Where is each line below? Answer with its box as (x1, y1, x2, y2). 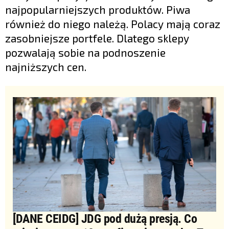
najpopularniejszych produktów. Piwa (5, 3, 190, 16)
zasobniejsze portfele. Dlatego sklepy (5, 32, 189, 45)
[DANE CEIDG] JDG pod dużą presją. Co (13, 211, 197, 226)
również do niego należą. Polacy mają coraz (5, 17, 220, 31)
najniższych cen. (5, 60, 86, 74)
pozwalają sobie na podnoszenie (5, 46, 166, 59)
